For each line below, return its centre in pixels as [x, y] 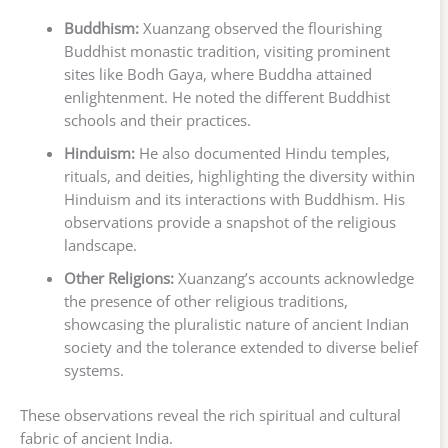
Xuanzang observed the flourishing [260, 27]
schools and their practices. [157, 119]
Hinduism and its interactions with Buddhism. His [234, 198]
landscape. [100, 244]
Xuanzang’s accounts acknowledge [293, 277]
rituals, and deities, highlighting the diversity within [239, 175]
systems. [93, 369]
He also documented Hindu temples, [262, 152]
